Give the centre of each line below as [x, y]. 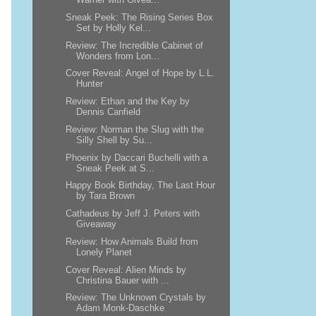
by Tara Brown [105, 196]
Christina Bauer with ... [122, 280]
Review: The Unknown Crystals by [135, 298]
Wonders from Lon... [117, 56]
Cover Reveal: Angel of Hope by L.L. [140, 73]
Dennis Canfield [108, 112]
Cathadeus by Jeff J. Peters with [132, 213]
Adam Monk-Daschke [120, 308]
